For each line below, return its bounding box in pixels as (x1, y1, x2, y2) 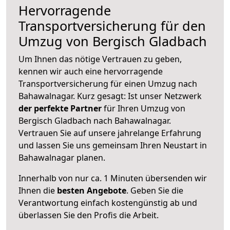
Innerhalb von (18, 172, 73, 184)
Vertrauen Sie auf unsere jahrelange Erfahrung (18, 127, 201, 139)
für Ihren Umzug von (102, 102, 185, 114)
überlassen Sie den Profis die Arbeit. (18, 209, 159, 221)
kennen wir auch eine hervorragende (18, 65, 163, 77)
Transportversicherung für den (18, 16, 206, 34)
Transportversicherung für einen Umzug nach (18, 78, 197, 89)
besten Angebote (57, 184, 126, 196)
